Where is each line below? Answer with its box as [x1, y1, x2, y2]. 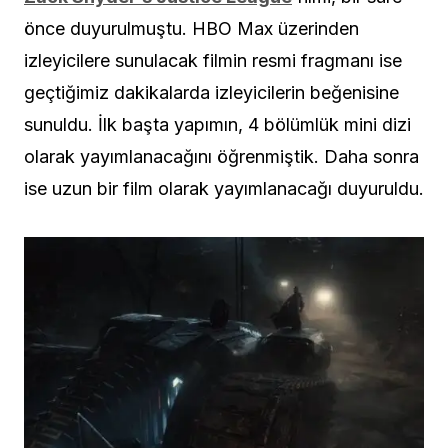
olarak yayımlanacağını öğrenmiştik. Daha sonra [24, 145, 419, 167]
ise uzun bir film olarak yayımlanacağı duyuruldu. [24, 177, 424, 199]
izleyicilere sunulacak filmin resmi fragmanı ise [24, 49, 402, 71]
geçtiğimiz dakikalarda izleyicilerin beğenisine [24, 81, 399, 103]
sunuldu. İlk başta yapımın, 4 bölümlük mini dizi [24, 113, 411, 135]
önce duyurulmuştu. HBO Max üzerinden [24, 17, 359, 39]
